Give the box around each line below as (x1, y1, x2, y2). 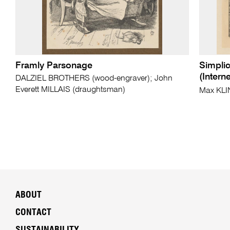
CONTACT (15, 208, 51, 218)
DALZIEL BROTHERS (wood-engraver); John (15, 74, 172, 83)
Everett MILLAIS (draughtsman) (15, 86, 125, 94)
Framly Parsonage (15, 61, 92, 71)
